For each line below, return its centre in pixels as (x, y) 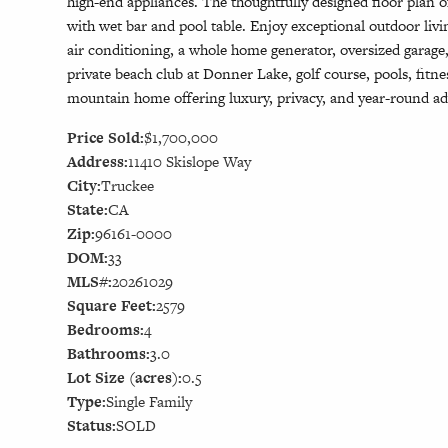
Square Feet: (112, 306)
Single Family (149, 402)
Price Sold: (106, 138)
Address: (98, 162)
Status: (92, 426)
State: (88, 210)
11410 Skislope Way (190, 162)
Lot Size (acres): (125, 378)
